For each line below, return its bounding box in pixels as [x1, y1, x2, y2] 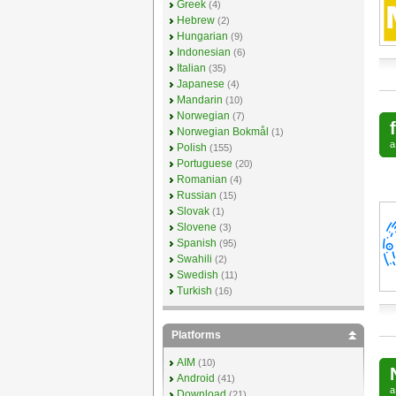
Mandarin [176, 94, 223, 106]
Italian [176, 62, 206, 74]
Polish [176, 141, 207, 154]
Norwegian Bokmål [176, 126, 269, 138]
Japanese [176, 78, 225, 90]
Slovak [176, 205, 209, 217]
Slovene [176, 221, 217, 233]
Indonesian [176, 46, 231, 58]
